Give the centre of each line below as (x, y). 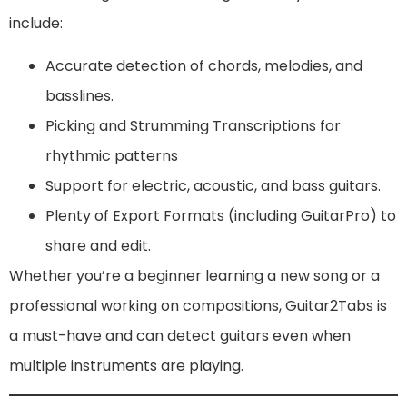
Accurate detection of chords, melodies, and (204, 66)
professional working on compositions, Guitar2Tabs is (198, 306)
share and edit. (98, 246)
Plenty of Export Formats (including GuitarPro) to (221, 216)
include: (36, 23)
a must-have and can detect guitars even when (180, 336)
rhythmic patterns (112, 156)
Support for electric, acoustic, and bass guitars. (213, 186)
